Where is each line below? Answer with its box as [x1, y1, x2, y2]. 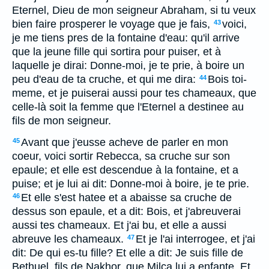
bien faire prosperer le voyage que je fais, [12, 18, 210, 30]
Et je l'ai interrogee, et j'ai [136, 233, 255, 245]
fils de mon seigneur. [12, 115, 111, 127]
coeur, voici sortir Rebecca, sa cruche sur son [12, 150, 230, 162]
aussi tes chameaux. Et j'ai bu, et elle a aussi [12, 219, 226, 231]
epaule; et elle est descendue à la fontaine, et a [12, 164, 238, 176]
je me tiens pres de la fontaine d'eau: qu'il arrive [12, 32, 240, 44]
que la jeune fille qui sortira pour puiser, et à [12, 46, 221, 58]
